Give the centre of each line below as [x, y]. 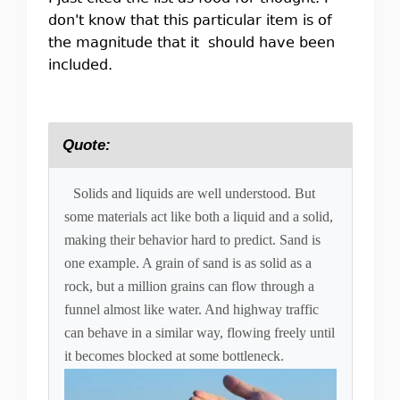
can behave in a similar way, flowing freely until [199, 333]
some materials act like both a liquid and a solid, [198, 217]
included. [80, 66]
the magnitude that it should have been [191, 44]
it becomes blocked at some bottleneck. [174, 356]
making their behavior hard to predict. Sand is [192, 240]
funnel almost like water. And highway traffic [191, 309]
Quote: [86, 145]
